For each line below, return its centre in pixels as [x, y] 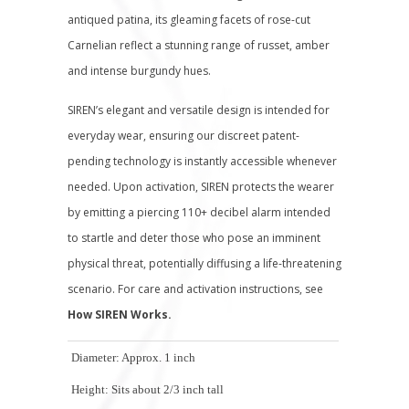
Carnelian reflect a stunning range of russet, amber [199, 45]
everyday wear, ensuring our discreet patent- [184, 136]
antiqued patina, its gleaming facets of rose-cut [189, 20]
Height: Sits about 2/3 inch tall [147, 389]
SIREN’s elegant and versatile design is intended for [199, 110]
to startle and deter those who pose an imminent [194, 238]
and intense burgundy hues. [139, 71]
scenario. [93, 289]
